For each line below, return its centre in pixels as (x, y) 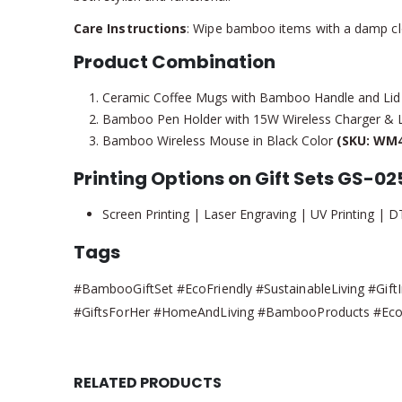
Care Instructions (131, 28)
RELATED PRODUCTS (148, 382)
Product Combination (175, 61)
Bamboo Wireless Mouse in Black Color (219, 140)
